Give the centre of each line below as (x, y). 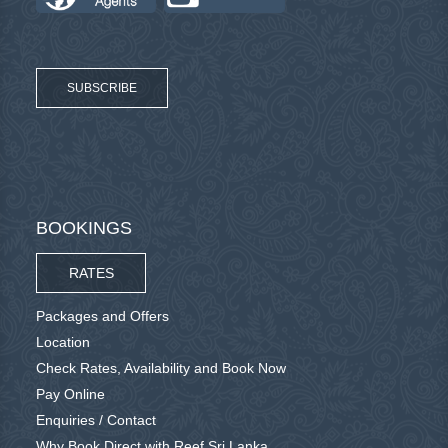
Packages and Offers (103, 315)
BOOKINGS (84, 227)
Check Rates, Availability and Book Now (161, 367)
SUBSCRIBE (102, 87)
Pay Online (71, 393)
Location (63, 341)
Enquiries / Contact (96, 419)
